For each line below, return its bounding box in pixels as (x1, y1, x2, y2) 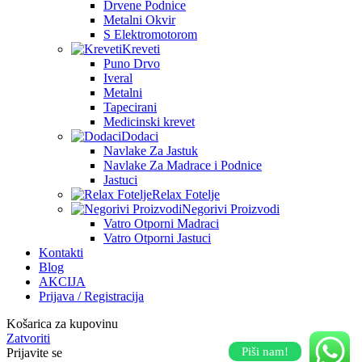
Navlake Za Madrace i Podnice (103, 158, 262, 172)
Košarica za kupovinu (6, 316, 118, 330)
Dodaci (121, 128, 158, 143)
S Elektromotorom (103, 27, 197, 41)
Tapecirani (103, 99, 157, 114)
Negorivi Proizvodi (182, 201, 280, 216)
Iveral (103, 70, 133, 85)
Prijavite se (6, 345, 62, 360)
